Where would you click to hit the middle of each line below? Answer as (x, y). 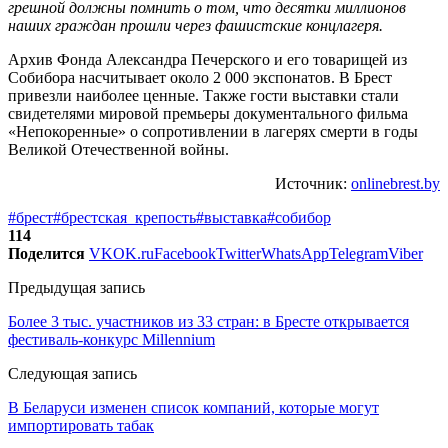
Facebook (185, 253)
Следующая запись (72, 373)
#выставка (231, 217)
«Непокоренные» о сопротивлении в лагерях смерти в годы (213, 131)
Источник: (313, 183)
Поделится (46, 253)
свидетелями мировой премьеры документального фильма (208, 113)
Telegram (358, 253)
